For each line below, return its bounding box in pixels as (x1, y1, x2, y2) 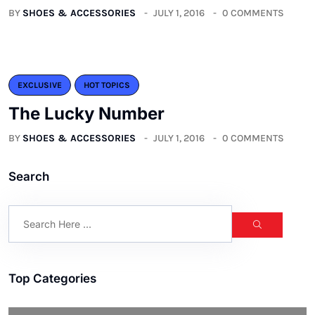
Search (8, 169, 49, 184)
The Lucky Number (8, 103, 165, 124)
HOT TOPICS (84, 80, 130, 91)
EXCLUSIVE (18, 80, 62, 91)
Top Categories (8, 271, 96, 286)
